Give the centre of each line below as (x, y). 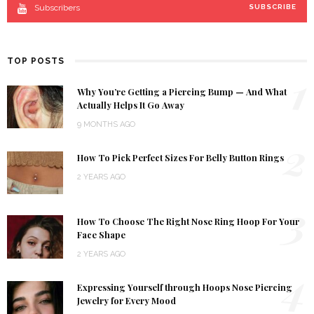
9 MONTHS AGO (106, 124)
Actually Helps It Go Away (131, 105)
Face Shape (101, 235)
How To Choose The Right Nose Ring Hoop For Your (188, 222)
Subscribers (57, 7)
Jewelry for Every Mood (127, 301)
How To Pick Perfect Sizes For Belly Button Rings (180, 157)
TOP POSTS (36, 61)
